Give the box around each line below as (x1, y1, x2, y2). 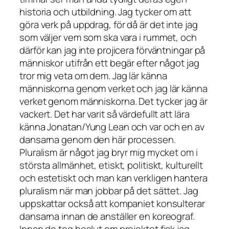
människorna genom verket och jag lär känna (19, 82, 208, 96)
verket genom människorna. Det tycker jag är (19, 95, 208, 108)
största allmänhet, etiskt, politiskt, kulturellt (19, 158, 203, 172)
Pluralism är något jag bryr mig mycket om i (19, 146, 198, 159)
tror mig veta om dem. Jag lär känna (19, 69, 167, 83)
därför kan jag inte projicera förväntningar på (19, 43, 205, 57)
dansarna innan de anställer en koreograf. (19, 210, 195, 223)
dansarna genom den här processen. (19, 133, 176, 147)
